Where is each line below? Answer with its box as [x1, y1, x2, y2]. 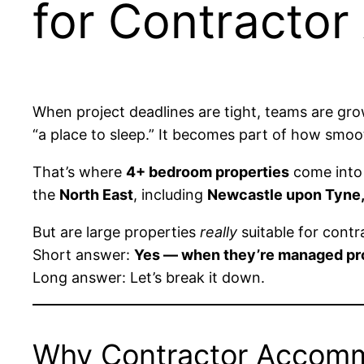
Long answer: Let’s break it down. [32, 269, 265, 287]
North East [59, 186, 133, 204]
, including [133, 186, 207, 204]
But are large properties [32, 223, 200, 241]
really [200, 223, 237, 241]
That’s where [32, 163, 126, 181]
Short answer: [32, 246, 134, 264]
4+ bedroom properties [126, 163, 289, 181]
